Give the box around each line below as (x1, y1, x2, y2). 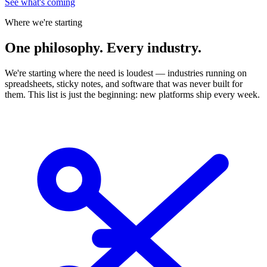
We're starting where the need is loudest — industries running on (5, 67, 247, 78)
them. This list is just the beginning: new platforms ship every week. (5, 89, 260, 100)
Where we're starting (5, 17, 82, 27)
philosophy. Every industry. (30, 39, 201, 55)
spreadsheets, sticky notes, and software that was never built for (5, 78, 243, 89)
